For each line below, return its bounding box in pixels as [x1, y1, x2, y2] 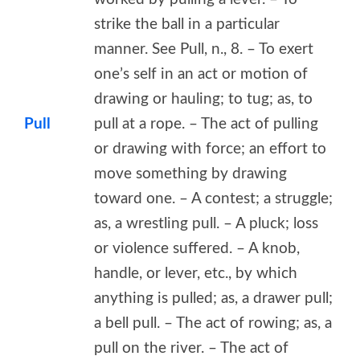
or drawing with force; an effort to [94, 141, 326, 157]
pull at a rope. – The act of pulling [94, 116, 318, 132]
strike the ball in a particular [94, 16, 280, 32]
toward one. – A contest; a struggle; [94, 190, 333, 207]
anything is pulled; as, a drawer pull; [94, 290, 333, 306]
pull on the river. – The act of [94, 340, 288, 356]
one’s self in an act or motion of [94, 66, 308, 82]
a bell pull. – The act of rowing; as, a [94, 315, 332, 331]
